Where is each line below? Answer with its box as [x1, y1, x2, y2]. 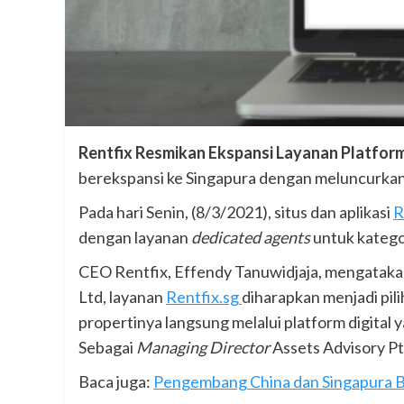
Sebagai [78, 337, 136, 358]
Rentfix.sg [166, 287, 242, 308]
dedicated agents [191, 227, 310, 248]
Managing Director [136, 337, 272, 358]
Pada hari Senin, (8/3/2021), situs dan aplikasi [78, 202, 393, 223]
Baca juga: [78, 372, 153, 392]
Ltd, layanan [78, 287, 166, 308]
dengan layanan [78, 227, 191, 248]
